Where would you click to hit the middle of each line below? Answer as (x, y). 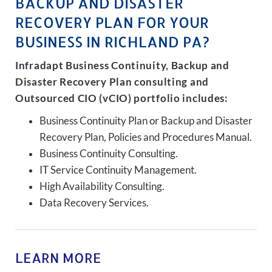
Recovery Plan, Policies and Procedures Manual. (146, 137)
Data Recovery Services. (94, 203)
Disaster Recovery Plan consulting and (112, 82)
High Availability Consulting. (102, 186)
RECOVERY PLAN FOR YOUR (112, 22)
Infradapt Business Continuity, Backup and (122, 66)
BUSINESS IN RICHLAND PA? (112, 42)
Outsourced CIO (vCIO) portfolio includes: (122, 98)
